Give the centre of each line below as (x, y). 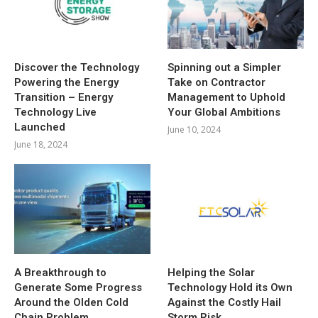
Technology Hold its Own (230, 288)
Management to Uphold (227, 97)
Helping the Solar (212, 273)
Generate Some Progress (78, 288)
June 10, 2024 (194, 129)
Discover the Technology (77, 67)
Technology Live (55, 112)
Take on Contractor (217, 82)
